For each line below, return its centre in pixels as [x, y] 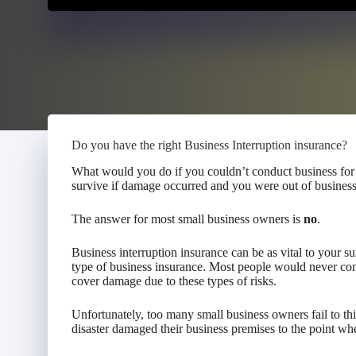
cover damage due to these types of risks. [174, 281]
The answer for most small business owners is [188, 219]
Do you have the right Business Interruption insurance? [209, 145]
